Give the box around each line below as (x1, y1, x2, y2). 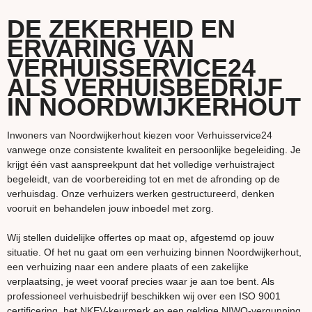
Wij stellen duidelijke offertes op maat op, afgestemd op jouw (7, 232, 274, 244)
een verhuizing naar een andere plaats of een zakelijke (7, 261, 249, 273)
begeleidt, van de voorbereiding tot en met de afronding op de (7, 173, 280, 185)
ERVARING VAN (7, 34, 194, 63)
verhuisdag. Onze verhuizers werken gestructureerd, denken (7, 188, 274, 200)
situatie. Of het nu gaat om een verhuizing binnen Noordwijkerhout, (7, 247, 302, 258)
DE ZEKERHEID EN (7, 15, 235, 44)
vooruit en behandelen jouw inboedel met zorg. (7, 203, 214, 214)
